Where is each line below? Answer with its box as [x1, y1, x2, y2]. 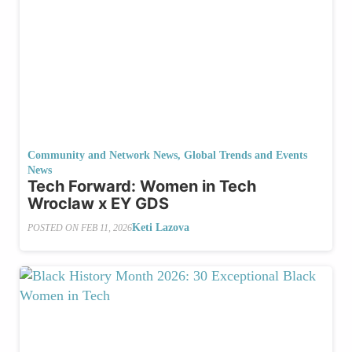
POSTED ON [27, 222, 81, 233]
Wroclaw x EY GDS [27, 194, 169, 214]
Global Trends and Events [184, 149, 307, 162]
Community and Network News [27, 149, 178, 162]
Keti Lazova [132, 222, 189, 234]
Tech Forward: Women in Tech [27, 177, 256, 196]
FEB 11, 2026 [81, 222, 132, 233]
